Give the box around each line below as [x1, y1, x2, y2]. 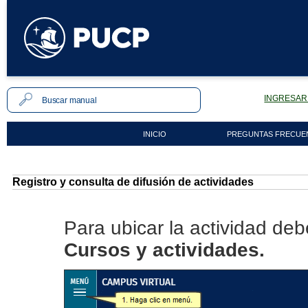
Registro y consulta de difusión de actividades [12, 176, 254, 188]
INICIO [142, 130, 166, 138]
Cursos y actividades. [64, 239, 265, 261]
